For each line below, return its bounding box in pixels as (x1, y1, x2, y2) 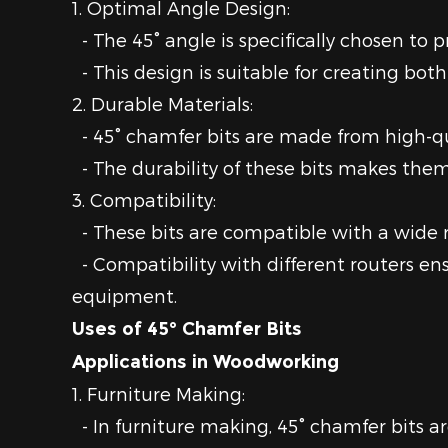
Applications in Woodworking (72, 351, 339, 373)
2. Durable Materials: (72, 93, 253, 114)
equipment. (72, 285, 177, 306)
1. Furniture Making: (72, 383, 245, 404)
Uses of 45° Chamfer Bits (72, 318, 302, 340)
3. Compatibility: (72, 189, 216, 210)
